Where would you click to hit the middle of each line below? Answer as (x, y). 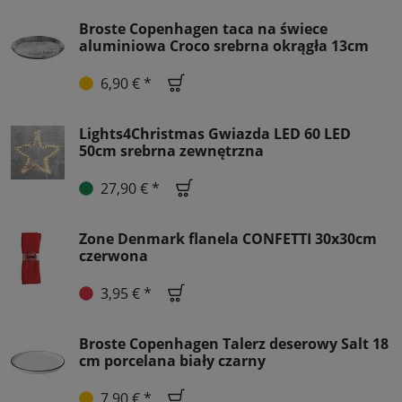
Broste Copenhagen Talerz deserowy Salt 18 (234, 344)
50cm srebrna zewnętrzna (171, 151)
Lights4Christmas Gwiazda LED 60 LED (215, 134)
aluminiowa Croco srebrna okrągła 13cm (224, 46)
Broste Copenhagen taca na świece (203, 29)
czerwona (114, 256)
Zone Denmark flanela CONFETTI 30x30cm (228, 239)
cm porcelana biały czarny (172, 361)
